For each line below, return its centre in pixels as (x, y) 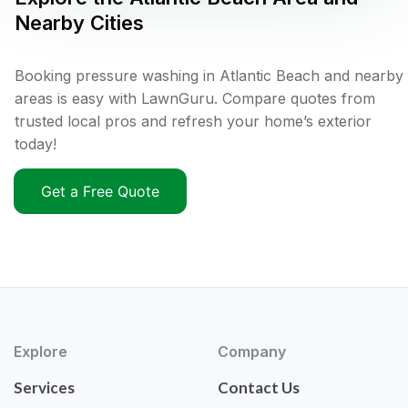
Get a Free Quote (100, 192)
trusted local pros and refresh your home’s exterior (193, 122)
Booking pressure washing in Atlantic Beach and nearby (209, 76)
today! (36, 144)
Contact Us (259, 388)
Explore (41, 352)
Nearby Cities (79, 23)
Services (44, 388)
